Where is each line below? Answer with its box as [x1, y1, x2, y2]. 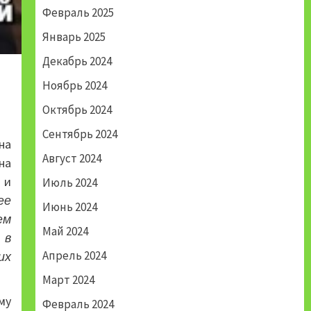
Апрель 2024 [42, 248, 106, 264]
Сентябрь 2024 [42, 126, 117, 142]
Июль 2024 [42, 175, 97, 191]
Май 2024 [42, 224, 88, 239]
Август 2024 [42, 151, 101, 167]
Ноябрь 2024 [42, 78, 107, 94]
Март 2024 [42, 272, 94, 288]
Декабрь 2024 [42, 53, 112, 69]
